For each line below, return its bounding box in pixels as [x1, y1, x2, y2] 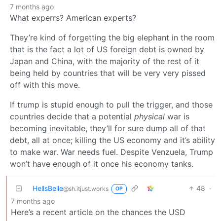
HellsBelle [33, 184, 63, 192]
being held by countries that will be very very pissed [10, 68, 206, 78]
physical [134, 111, 165, 121]
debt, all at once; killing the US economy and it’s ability [10, 135, 215, 145]
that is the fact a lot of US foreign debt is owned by [10, 44, 204, 54]
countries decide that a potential [10, 111, 134, 121]
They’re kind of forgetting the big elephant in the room [10, 32, 215, 42]
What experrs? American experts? [10, 12, 136, 23]
